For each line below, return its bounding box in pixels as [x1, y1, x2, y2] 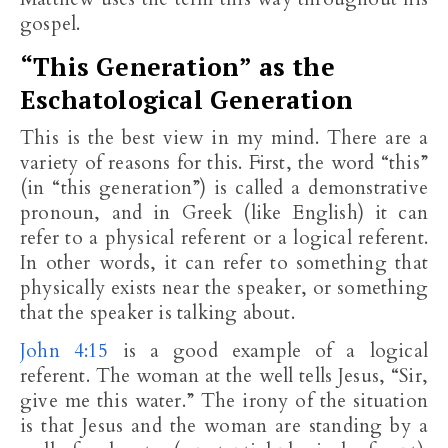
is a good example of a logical [108, 338, 428, 364]
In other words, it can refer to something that [20, 250, 428, 276]
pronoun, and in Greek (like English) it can [20, 200, 428, 226]
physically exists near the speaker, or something [20, 275, 428, 301]
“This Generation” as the [20, 50, 335, 83]
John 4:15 [20, 338, 109, 364]
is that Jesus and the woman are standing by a [20, 413, 428, 439]
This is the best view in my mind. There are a [20, 125, 428, 151]
